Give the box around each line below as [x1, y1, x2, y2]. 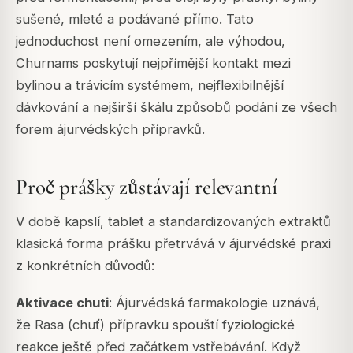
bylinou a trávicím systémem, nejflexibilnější [16, 76, 284, 93]
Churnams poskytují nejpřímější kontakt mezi [16, 54, 291, 71]
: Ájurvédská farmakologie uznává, [109, 294, 320, 310]
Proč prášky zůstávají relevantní [16, 173, 277, 200]
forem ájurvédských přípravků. [16, 121, 205, 137]
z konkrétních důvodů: [16, 258, 154, 274]
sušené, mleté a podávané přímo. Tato [16, 10, 254, 27]
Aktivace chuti [16, 294, 109, 310]
